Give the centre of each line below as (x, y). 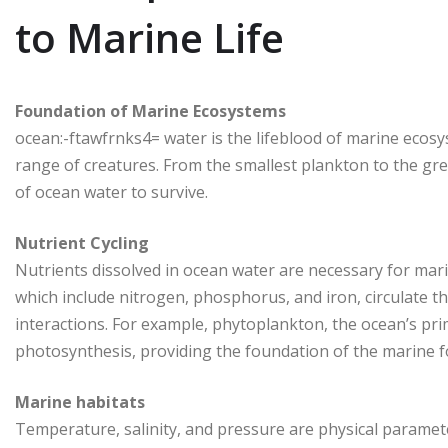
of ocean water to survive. (111, 191)
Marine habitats (80, 401)
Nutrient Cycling (82, 242)
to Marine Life (149, 37)
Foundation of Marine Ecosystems (150, 110)
